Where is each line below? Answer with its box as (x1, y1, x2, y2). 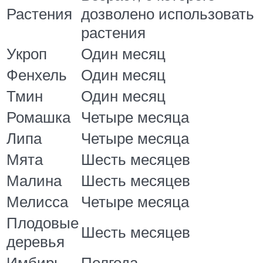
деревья (6, 231, 65, 251)
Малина (6, 170, 62, 190)
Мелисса (6, 191, 68, 211)
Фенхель (6, 65, 67, 84)
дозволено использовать (81, 4, 254, 23)
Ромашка (6, 107, 70, 126)
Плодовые (6, 213, 79, 232)
